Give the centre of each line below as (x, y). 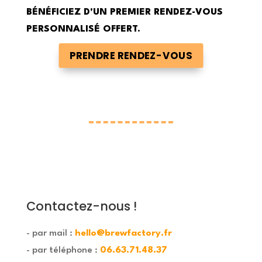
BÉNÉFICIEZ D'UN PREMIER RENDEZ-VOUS (124, 13)
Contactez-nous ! (81, 206)
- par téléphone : (63, 251)
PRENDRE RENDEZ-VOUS (131, 56)
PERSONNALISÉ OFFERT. (83, 30)
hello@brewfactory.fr (123, 234)
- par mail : (50, 234)
